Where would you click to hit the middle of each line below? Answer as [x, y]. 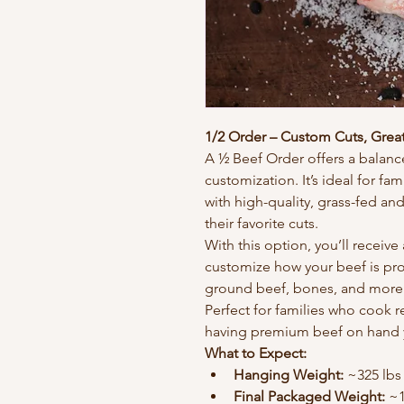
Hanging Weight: [289, 375]
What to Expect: [256, 353]
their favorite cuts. [262, 224]
